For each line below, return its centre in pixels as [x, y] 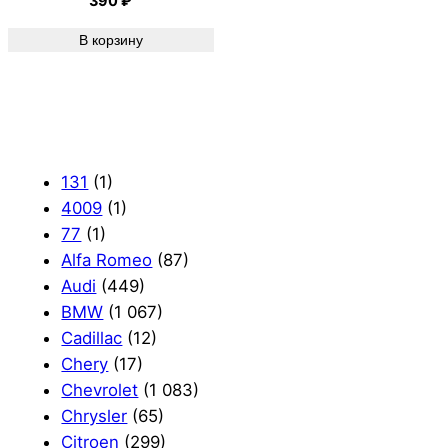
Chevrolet [100, 390]
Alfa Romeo [107, 260]
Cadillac [92, 338]
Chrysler [94, 416]
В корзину [110, 40]
